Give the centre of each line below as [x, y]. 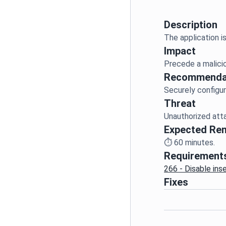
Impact [180, 51]
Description [191, 25]
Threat [180, 103]
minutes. [199, 143]
